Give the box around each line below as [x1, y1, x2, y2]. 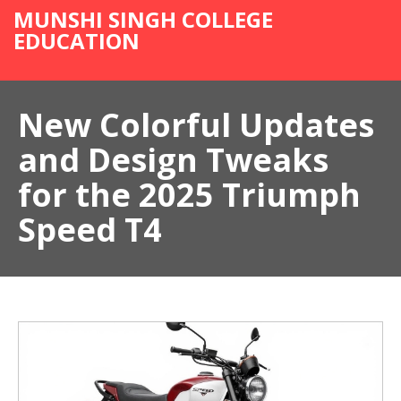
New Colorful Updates [18, 103, 374, 147]
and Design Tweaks [18, 138, 328, 182]
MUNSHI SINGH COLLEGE [13, 4, 273, 34]
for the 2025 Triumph [18, 173, 361, 217]
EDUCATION [13, 26, 140, 55]
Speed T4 [18, 208, 162, 252]
